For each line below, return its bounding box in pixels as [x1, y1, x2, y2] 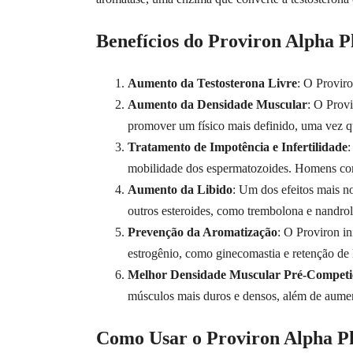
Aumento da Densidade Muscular [128, 97, 307, 111]
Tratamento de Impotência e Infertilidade [128, 139, 347, 154]
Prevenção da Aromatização [128, 225, 277, 239]
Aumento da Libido [128, 182, 232, 196]
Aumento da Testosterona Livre [128, 76, 297, 90]
